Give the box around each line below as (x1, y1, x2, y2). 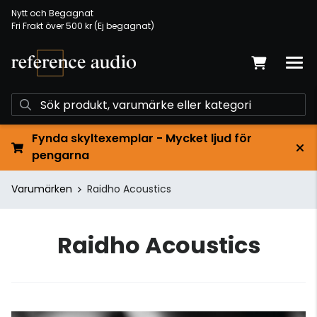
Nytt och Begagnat (11, 7, 93, 19)
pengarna (31, 147, 89, 163)
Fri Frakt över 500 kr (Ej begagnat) (11, 20, 154, 32)
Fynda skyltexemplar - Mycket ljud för (31, 130, 252, 146)
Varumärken (11, 182, 72, 196)
